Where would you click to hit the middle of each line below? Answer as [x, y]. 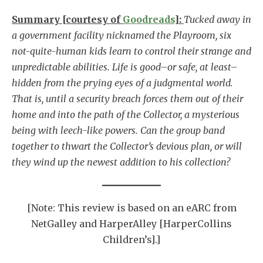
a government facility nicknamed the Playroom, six [122, 35]
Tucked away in [218, 19]
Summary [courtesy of [67, 19]
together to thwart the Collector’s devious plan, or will [127, 146]
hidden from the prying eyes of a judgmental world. [122, 82]
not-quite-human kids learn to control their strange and [131, 51]
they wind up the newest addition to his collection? [121, 162]
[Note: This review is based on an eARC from [131, 208]
